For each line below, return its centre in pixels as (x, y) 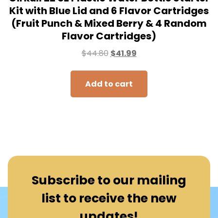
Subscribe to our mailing (109, 180)
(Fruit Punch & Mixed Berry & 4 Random (109, 23)
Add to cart (109, 84)
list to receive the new (109, 198)
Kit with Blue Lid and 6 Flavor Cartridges (109, 10)
